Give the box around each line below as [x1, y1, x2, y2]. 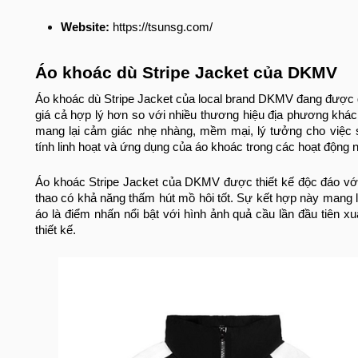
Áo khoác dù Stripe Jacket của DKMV [35, 63, 337, 83]
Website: [61, 21, 109, 34]
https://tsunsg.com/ [109, 21, 213, 34]
